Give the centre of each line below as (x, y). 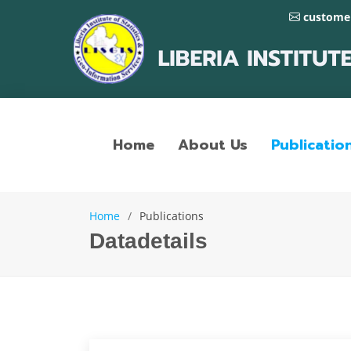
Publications (172, 216)
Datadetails (148, 241)
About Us (213, 145)
